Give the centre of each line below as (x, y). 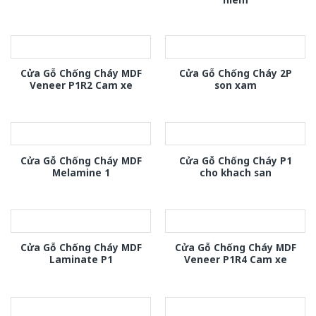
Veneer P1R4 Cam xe (235, 260)
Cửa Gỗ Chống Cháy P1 (235, 160)
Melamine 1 (81, 172)
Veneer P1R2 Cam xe (81, 85)
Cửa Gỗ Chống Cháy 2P (235, 73)
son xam (235, 85)
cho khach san (235, 172)
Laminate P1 (81, 260)
